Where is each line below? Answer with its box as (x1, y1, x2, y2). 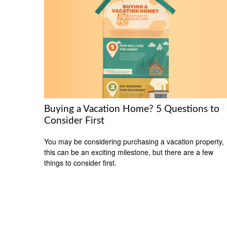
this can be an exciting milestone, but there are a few (44, 146, 213, 157)
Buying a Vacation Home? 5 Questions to (44, 104, 219, 115)
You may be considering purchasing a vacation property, (44, 136, 224, 146)
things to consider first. (44, 157, 117, 168)
